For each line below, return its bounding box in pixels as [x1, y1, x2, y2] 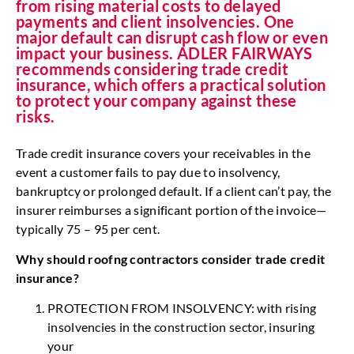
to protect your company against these [16, 90, 297, 110]
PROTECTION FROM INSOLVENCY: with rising [47, 300, 317, 316]
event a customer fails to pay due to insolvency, [16, 164, 281, 179]
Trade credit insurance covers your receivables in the [16, 145, 311, 160]
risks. [16, 106, 55, 126]
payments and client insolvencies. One [16, 11, 295, 31]
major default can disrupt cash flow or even [16, 27, 329, 47]
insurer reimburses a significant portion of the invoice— [16, 201, 327, 217]
